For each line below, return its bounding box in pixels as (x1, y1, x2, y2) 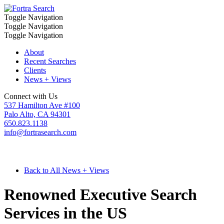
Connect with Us (4, 92, 57, 100)
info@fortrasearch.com (4, 128, 76, 136)
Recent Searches (24, 57, 76, 65)
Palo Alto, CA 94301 (4, 110, 70, 118)
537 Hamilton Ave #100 (4, 101, 80, 109)
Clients (24, 66, 46, 74)
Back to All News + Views (24, 166, 109, 174)
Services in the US (4, 204, 127, 222)
